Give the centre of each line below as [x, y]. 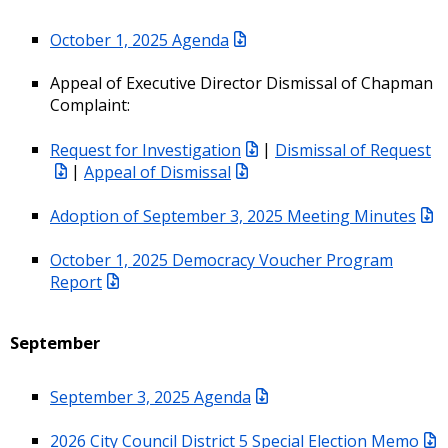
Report [76, 281]
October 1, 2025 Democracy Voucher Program [221, 259]
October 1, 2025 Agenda [139, 39]
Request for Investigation [145, 149]
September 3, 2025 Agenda [150, 396]
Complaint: [90, 105]
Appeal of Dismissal [157, 171]
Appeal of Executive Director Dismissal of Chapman [241, 83]
